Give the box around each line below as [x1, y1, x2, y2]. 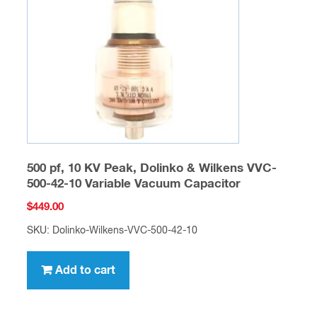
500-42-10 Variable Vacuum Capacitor [26, 178, 241, 191]
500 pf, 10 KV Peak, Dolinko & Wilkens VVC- [26, 163, 277, 175]
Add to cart [54, 264, 115, 276]
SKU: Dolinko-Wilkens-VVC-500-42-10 [26, 225, 197, 236]
